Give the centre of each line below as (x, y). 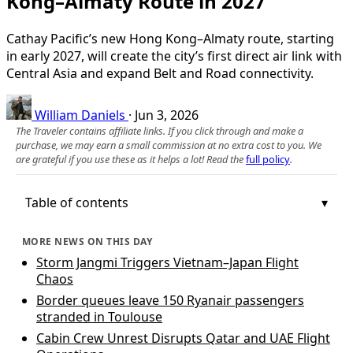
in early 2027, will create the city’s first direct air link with (174, 56)
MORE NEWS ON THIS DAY (87, 241)
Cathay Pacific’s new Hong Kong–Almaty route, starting (170, 38)
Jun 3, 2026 (167, 115)
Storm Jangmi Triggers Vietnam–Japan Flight (167, 262)
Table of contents (77, 202)
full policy (268, 159)
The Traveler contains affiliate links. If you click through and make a (160, 130)
